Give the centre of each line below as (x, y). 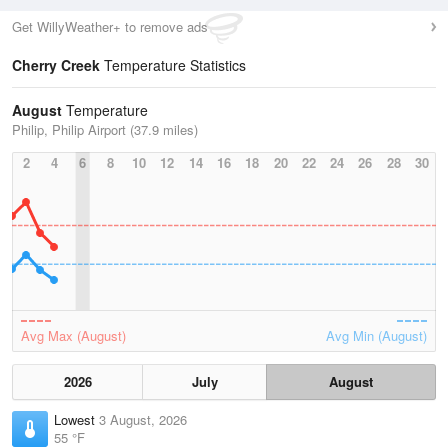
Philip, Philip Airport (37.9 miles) (105, 129)
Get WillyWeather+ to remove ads (110, 26)
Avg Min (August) (376, 335)
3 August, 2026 (143, 419)
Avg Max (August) (73, 335)
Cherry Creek (56, 65)
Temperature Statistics (173, 65)
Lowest (76, 419)
